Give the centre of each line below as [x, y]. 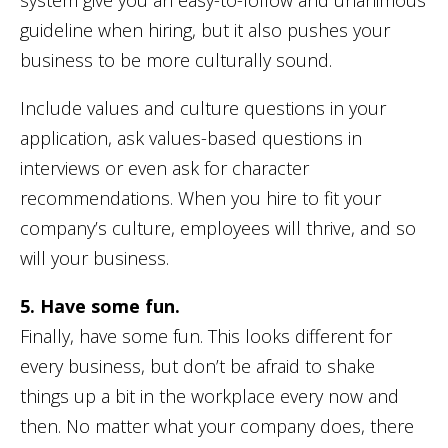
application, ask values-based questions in [191, 137]
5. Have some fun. [100, 305]
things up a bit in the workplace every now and [209, 395]
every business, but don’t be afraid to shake [197, 365]
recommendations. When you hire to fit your [200, 197]
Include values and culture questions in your [203, 107]
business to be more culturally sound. [176, 59]
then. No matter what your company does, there [217, 425]
